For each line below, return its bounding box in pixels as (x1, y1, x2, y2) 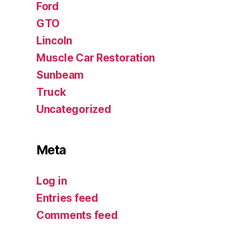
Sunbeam (36, 69, 84, 82)
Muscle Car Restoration (36, 51, 155, 65)
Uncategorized (36, 103, 111, 116)
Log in (36, 175, 67, 188)
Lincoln (36, 34, 73, 47)
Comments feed (36, 209, 118, 222)
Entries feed (36, 192, 98, 205)
